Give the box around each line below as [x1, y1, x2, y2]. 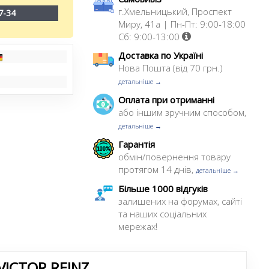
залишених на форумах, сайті [118, 195, 243, 207]
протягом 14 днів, [118, 163, 196, 175]
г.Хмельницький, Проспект [118, 5, 232, 17]
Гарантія [118, 138, 156, 150]
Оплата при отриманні [118, 94, 215, 106]
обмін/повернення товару [118, 151, 231, 163]
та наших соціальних [118, 208, 207, 220]
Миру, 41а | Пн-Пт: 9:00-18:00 [118, 18, 246, 30]
